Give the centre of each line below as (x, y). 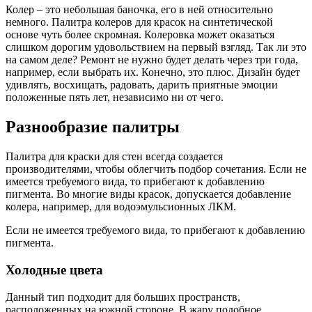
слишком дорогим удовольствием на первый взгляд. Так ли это (156, 47)
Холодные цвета (54, 270)
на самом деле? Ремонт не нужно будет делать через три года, (152, 60)
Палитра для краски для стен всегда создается (114, 157)
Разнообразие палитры (93, 127)
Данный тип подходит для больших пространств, (123, 297)
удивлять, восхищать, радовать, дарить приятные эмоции (142, 85)
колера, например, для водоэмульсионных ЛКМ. (121, 207)
